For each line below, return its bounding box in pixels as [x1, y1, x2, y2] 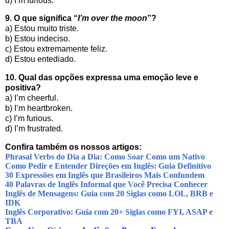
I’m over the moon [78, 14, 147, 23]
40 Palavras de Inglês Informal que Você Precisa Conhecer [5, 179, 208, 189]
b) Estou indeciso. [5, 34, 70, 43]
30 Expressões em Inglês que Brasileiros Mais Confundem [5, 170, 204, 179]
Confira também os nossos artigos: [5, 142, 142, 151]
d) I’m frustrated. [5, 124, 63, 133]
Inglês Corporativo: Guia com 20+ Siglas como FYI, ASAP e [5, 207, 213, 216]
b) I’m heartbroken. [5, 104, 73, 113]
